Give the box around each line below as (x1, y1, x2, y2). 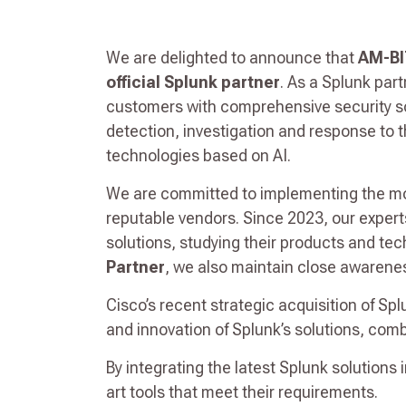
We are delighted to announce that (106, 48, 358, 67)
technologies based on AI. (106, 146, 291, 165)
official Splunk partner (106, 72, 280, 92)
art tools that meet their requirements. (106, 382, 378, 401)
